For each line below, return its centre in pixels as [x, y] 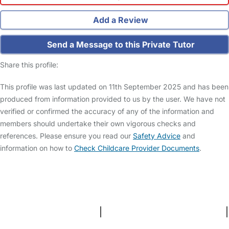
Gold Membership [161, 185]
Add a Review [120, 20]
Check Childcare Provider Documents [137, 148]
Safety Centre [55, 171]
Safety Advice [157, 136]
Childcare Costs [187, 171]
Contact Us [67, 185]
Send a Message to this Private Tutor [120, 45]
